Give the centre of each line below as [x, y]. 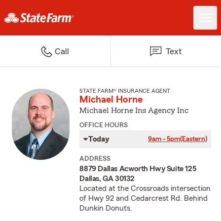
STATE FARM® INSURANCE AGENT [125, 91]
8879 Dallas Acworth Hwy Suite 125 [138, 169]
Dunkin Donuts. [106, 208]
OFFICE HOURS [104, 125]
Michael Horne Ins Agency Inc [134, 110]
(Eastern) [193, 139]
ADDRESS [95, 159]
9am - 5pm [164, 139]
